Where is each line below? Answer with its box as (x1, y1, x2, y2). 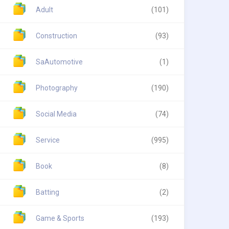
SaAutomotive (36, 58, 83, 66)
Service (36, 136, 60, 144)
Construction (36, 32, 77, 40)
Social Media (36, 110, 77, 118)
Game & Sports (36, 214, 84, 222)
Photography (36, 84, 78, 92)
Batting (36, 188, 59, 196)
